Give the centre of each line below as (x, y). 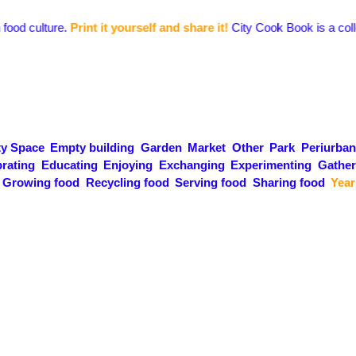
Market (207, 147)
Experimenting (271, 165)
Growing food (41, 182)
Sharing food (288, 182)
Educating (69, 165)
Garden (161, 147)
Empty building (92, 147)
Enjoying (128, 165)
